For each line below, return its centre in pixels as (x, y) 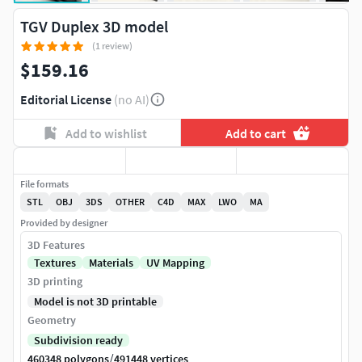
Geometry (52, 320)
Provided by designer (64, 223)
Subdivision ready (78, 341)
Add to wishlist (106, 133)
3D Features (56, 245)
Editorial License (66, 99)
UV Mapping (175, 263)
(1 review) (112, 46)
